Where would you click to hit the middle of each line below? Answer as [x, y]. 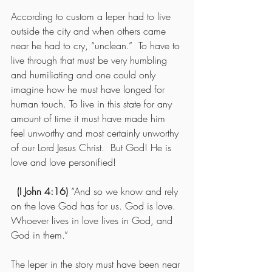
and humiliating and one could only [85, 74]
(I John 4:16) [44, 191]
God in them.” [39, 235]
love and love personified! [63, 162]
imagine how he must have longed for [89, 89]
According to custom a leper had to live [92, 16]
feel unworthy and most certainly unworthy [96, 133]
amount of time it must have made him [90, 118]
